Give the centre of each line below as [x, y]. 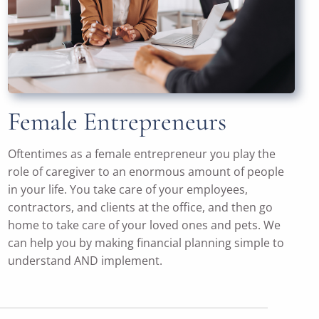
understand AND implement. [85, 261]
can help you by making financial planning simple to [146, 243]
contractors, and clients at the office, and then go [141, 208]
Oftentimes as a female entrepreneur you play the [142, 154]
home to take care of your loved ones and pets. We [145, 225]
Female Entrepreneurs [117, 122]
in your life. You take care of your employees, [128, 190]
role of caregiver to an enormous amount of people [146, 172]
